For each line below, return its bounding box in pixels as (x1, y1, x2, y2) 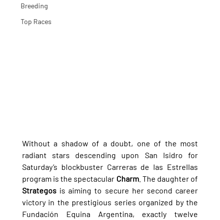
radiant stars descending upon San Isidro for (22, 150, 198, 160)
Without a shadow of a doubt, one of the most (22, 138, 198, 148)
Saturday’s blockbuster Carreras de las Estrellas (22, 162, 198, 171)
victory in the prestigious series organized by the (22, 197, 198, 207)
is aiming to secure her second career (56, 185, 198, 195)
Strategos (22, 185, 56, 195)
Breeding (20, 1, 48, 10)
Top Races (20, 17, 52, 26)
